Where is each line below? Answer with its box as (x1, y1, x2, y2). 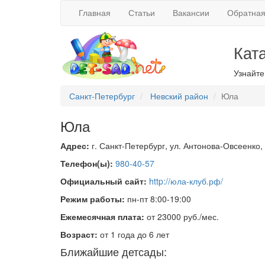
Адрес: (60, 140, 89, 151)
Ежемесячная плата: (60, 211, 144, 222)
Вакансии (173, 7, 209, 18)
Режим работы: (60, 193, 125, 205)
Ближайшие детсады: (60, 244, 167, 259)
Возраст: (60, 228, 98, 240)
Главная (79, 7, 111, 18)
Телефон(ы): (60, 157, 113, 169)
